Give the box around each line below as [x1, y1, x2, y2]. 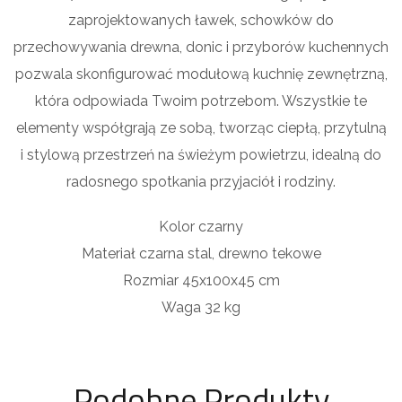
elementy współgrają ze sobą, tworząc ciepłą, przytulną [15, 119, 387, 137]
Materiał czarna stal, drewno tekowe [81, 245, 321, 263]
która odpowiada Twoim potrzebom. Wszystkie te [35, 92, 367, 110]
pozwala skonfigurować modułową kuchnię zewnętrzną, [14, 66, 388, 83]
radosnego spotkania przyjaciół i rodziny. [66, 173, 336, 191]
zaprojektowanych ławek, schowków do [68, 12, 334, 30]
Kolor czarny [159, 218, 243, 236]
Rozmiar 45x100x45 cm [122, 272, 280, 290]
